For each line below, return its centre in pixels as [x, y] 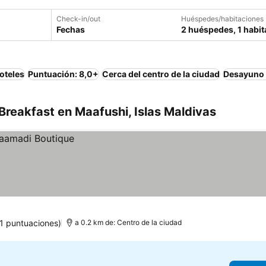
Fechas [71, 29]
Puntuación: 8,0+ [63, 74]
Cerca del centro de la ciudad [161, 74]
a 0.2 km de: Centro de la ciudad [128, 222]
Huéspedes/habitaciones [222, 19]
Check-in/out [78, 19]
